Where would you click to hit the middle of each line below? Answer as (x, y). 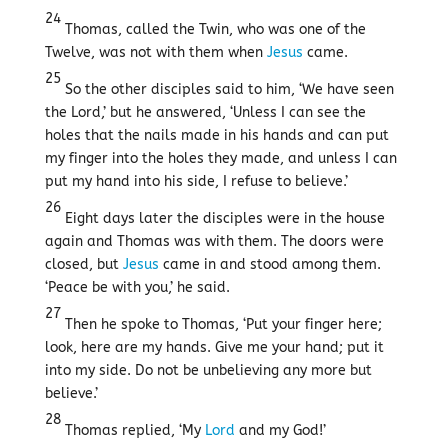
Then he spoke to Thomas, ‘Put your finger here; (221, 324)
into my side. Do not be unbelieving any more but (208, 370)
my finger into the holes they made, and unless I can (220, 158)
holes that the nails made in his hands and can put (216, 135)
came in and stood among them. (269, 264)
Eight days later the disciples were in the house (222, 218)
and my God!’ (280, 430)
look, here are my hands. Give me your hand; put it (214, 347)
